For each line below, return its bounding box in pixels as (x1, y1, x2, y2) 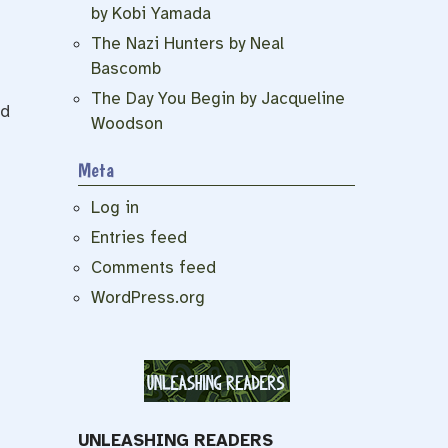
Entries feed (91, 227, 187, 248)
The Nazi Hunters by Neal (91, 32, 284, 54)
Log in (91, 197, 139, 218)
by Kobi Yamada (91, 2, 211, 24)
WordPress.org (91, 287, 205, 308)
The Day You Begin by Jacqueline (91, 87, 345, 109)
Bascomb (91, 57, 161, 79)
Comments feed (91, 257, 216, 278)
